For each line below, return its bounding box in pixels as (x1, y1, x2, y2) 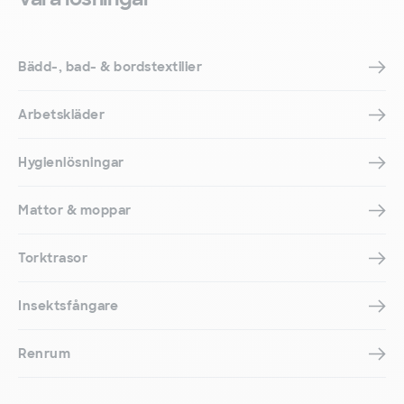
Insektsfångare (18, 298, 118, 315)
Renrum (18, 345, 70, 363)
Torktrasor (18, 250, 87, 267)
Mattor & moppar (18, 202, 132, 219)
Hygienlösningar (18, 154, 124, 171)
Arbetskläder (18, 106, 105, 124)
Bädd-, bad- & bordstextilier (18, 59, 202, 76)
